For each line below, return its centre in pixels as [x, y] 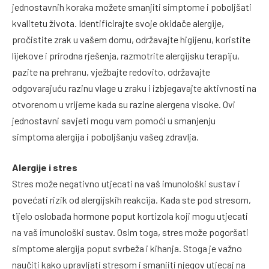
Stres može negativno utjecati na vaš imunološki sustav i [126, 184]
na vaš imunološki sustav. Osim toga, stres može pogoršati [130, 232]
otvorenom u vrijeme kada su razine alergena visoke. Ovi [124, 104]
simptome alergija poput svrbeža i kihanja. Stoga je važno [127, 249]
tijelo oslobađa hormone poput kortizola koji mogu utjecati [130, 216]
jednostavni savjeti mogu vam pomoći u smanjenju [114, 120]
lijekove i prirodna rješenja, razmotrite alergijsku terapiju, [126, 55]
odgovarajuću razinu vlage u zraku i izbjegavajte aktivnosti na [134, 88]
